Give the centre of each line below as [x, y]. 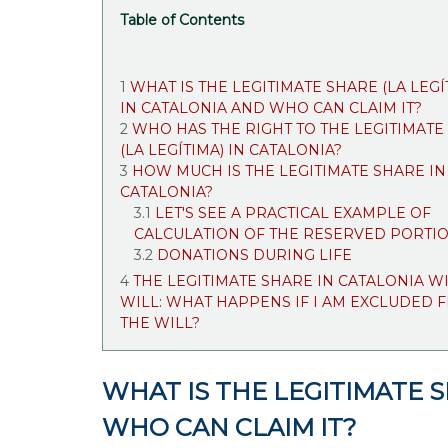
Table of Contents [181, 19]
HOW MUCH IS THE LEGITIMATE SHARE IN [288, 170]
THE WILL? [159, 322]
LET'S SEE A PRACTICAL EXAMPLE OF [292, 212]
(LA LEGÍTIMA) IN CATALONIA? [230, 149]
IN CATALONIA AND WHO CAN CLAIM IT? [270, 107]
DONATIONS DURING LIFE [254, 254]
